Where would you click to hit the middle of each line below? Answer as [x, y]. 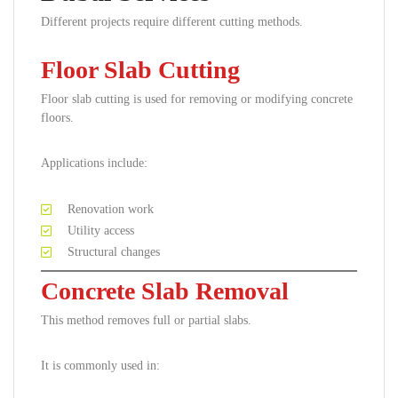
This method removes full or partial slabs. [146, 320]
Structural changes [114, 252]
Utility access [101, 231]
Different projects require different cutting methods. [172, 22]
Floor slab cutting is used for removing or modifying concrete [197, 99]
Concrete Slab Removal [165, 291]
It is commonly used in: [100, 366]
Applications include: [94, 163]
